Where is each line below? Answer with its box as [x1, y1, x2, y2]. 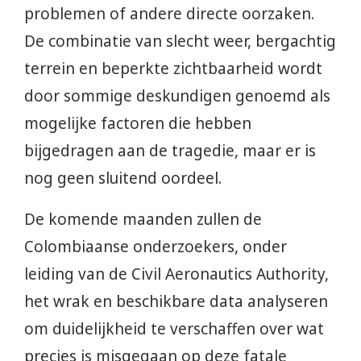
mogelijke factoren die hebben [24, 113, 251, 135]
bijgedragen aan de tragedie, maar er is [24, 140, 316, 162]
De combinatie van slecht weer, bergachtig [24, 31, 336, 52]
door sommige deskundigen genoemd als [24, 85, 330, 107]
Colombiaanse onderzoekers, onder [24, 236, 287, 258]
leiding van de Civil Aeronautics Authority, [24, 263, 329, 285]
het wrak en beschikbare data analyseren [24, 291, 328, 313]
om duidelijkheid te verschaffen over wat [24, 318, 324, 340]
